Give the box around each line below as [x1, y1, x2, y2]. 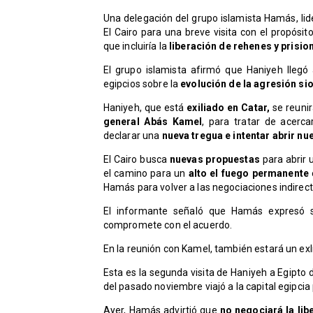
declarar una [103, 130, 162, 142]
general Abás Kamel [103, 116, 203, 128]
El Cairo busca [103, 154, 170, 166]
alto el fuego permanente [188, 168, 310, 180]
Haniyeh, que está [103, 102, 187, 114]
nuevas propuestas [169, 154, 263, 166]
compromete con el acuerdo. [103, 219, 233, 231]
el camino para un [103, 168, 189, 180]
